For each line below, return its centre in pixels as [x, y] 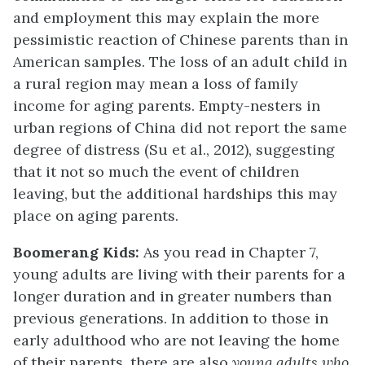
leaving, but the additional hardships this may [175, 194]
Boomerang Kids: [78, 253]
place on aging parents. [96, 216]
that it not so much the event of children [156, 172]
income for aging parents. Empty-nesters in [167, 106]
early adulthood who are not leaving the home [176, 341]
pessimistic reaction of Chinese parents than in [180, 40]
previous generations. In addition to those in [171, 319]
